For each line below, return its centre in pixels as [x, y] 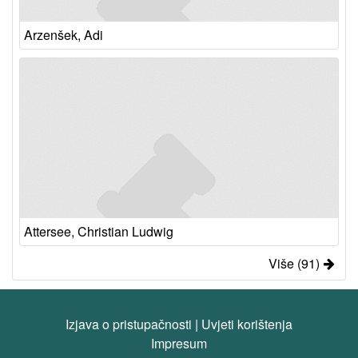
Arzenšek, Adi [64, 35]
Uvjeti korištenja [247, 324]
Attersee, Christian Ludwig [99, 231]
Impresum [179, 343]
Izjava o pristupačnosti [129, 324]
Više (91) [294, 263]
